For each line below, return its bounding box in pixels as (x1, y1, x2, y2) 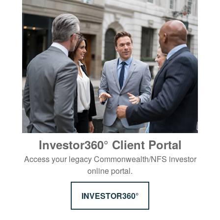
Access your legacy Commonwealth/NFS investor (24, 153, 196, 165)
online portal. (87, 165, 133, 176)
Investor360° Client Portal (38, 136, 182, 153)
